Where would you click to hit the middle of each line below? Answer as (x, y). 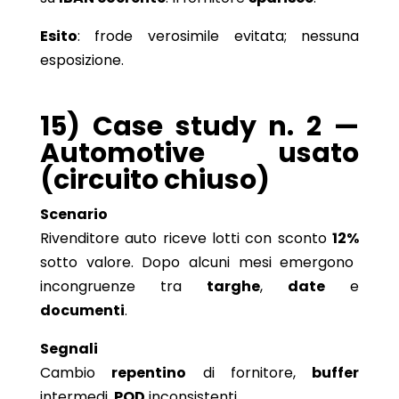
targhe (233, 286)
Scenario (73, 214)
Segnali (69, 348)
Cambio (76, 372)
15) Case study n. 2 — (199, 126)
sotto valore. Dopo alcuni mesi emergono (197, 262)
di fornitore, (249, 372)
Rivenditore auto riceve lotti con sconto (186, 238)
